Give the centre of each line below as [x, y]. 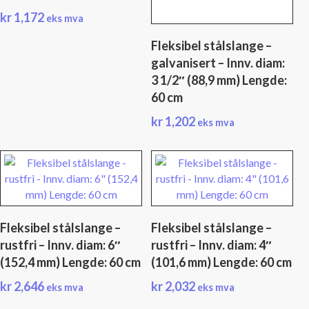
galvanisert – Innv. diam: [218, 62]
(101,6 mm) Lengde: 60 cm [222, 262]
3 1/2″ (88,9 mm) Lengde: [219, 80]
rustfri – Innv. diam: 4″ [212, 245]
